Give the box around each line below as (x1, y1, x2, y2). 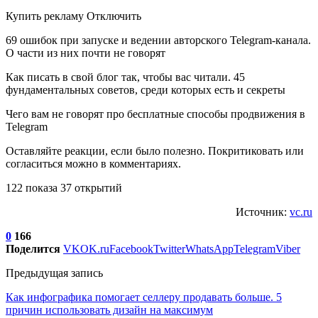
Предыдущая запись (6, 266, 103, 279)
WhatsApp (185, 242, 234, 255)
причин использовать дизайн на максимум (6, 303, 213, 316)
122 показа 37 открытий (6, 181, 122, 194)
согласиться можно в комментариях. (6, 157, 181, 170)
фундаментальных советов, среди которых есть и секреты (6, 83, 285, 96)
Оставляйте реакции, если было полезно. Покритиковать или (6, 144, 304, 157)
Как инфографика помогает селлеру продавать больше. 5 (6, 290, 282, 303)
